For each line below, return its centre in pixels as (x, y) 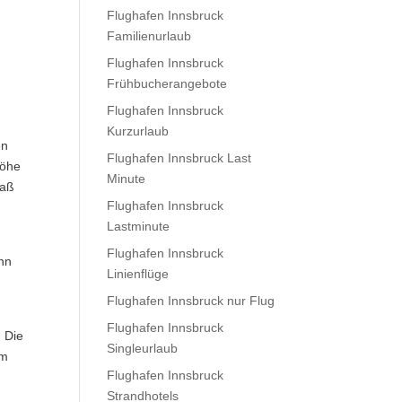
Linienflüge (138, 274)
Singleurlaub (143, 348)
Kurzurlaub (138, 131)
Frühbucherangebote (167, 83)
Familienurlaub (149, 36)
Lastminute (139, 226)
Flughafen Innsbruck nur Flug (191, 301)
